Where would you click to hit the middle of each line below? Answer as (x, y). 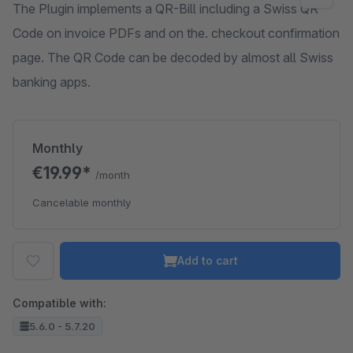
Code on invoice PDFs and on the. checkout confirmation (176, 33)
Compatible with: (59, 303)
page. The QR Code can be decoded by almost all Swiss (173, 58)
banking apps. (52, 82)
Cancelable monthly (82, 203)
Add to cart (207, 260)
